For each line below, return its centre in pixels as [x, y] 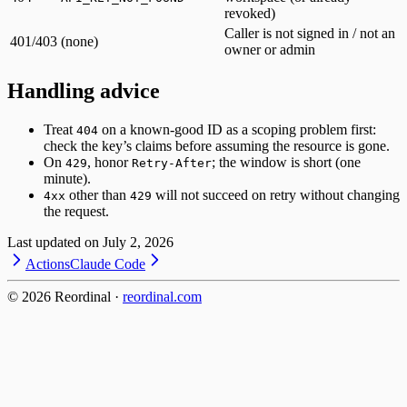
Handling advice [84, 91]
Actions [48, 264]
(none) [79, 42]
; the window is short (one [286, 163]
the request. [76, 212]
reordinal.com [162, 297]
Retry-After [172, 164]
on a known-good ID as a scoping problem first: [237, 130]
